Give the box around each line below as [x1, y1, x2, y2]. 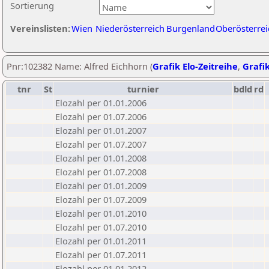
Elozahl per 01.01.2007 [55, 124, 147, 136]
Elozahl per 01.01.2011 [55, 235, 147, 247]
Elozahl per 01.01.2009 [55, 180, 147, 192]
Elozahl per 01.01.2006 [55, 97, 147, 109]
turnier [127, 83, 159, 95]
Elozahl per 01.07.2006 [55, 110, 147, 122]
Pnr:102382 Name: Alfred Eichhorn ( [7, 60, 153, 72]
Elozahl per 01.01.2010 [55, 207, 147, 219]
